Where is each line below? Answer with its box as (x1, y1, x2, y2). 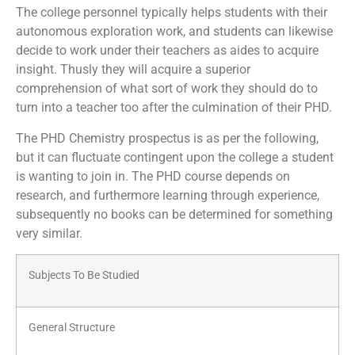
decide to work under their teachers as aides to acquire (16, 43, 319, 59)
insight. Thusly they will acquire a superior (16, 62, 250, 78)
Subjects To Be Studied (29, 269, 139, 283)
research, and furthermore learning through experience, (16, 187, 319, 203)
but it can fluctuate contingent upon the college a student (16, 149, 334, 165)
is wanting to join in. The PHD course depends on (16, 168, 290, 184)
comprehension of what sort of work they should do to (16, 81, 318, 97)
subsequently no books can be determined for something (16, 206, 333, 222)
